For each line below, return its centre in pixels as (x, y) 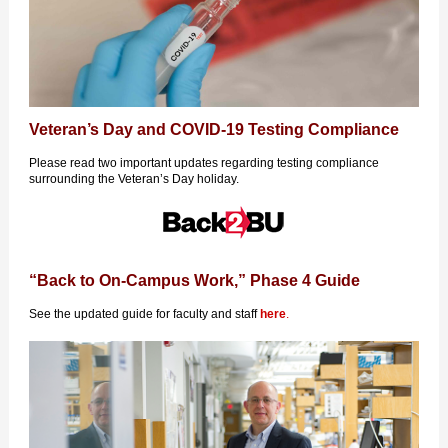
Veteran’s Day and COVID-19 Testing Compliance (214, 129)
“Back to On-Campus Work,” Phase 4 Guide (194, 280)
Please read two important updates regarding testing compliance (204, 163)
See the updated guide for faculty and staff (144, 314)
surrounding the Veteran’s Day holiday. (134, 179)
